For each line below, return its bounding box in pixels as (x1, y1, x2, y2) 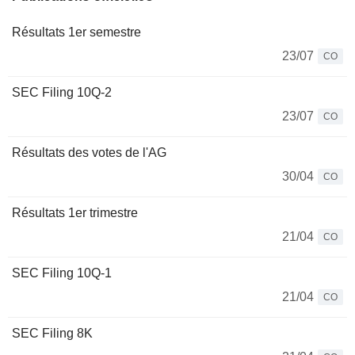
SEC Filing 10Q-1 (12, 266, 112, 280)
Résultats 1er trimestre (12, 206, 138, 219)
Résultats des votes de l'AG (12, 146, 166, 159)
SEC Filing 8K (12, 326, 93, 340)
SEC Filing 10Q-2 (12, 86, 112, 99)
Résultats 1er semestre (12, 25, 141, 39)
